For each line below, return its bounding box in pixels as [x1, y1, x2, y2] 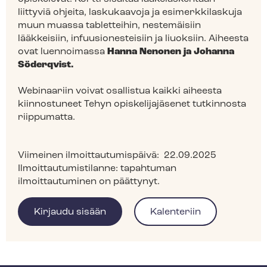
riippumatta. [18, 112, 75, 122]
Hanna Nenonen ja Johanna [107, 46, 234, 57]
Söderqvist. [18, 60, 73, 70]
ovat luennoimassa [18, 46, 107, 57]
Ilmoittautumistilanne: [18, 163, 120, 173]
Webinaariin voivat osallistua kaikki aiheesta [18, 86, 222, 96]
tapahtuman [120, 163, 176, 173]
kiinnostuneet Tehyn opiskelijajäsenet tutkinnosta [18, 99, 246, 109]
